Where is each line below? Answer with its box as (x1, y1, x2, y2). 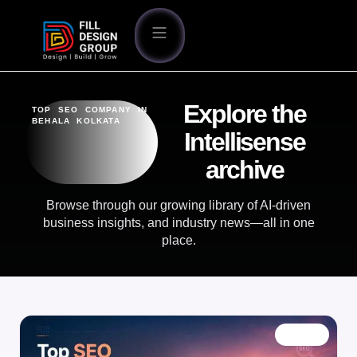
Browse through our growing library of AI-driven (46, 198, 311, 212)
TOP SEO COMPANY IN (32, 104, 148, 114)
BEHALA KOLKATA (32, 116, 120, 125)
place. (161, 233, 196, 247)
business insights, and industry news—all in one (42, 215, 315, 229)
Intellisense (184, 127, 305, 156)
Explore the (183, 99, 307, 128)
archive (205, 155, 284, 184)
